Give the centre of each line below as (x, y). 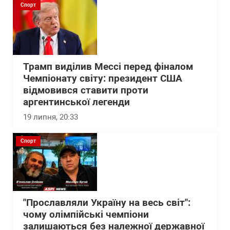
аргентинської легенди (76, 102)
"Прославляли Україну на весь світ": (107, 203)
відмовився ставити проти (86, 90)
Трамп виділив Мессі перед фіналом (108, 67)
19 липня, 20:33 (51, 117)
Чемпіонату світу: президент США (103, 79)
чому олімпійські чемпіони (86, 215)
